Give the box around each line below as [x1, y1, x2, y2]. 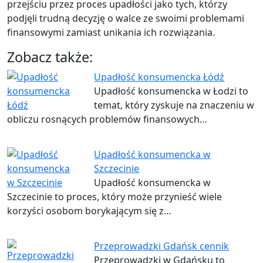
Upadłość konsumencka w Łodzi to [94, 85, 249, 98]
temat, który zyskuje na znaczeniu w [94, 99, 255, 112]
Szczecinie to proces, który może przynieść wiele [7, 190, 222, 204]
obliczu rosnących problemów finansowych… [7, 113, 207, 126]
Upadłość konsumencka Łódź [94, 70, 225, 84]
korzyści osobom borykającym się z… [7, 204, 171, 218]
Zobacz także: [7, 48, 93, 67]
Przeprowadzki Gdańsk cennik [94, 240, 230, 253]
